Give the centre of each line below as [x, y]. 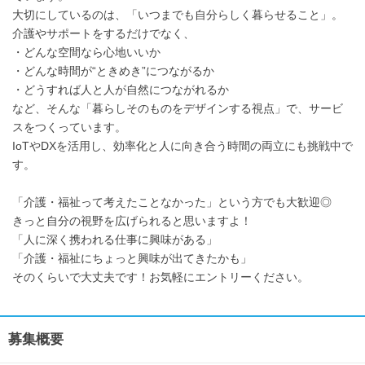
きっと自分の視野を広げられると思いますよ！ [132, 221]
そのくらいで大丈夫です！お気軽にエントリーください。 [161, 277]
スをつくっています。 [69, 127]
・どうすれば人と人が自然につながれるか [121, 90]
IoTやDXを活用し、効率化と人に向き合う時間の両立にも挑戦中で [182, 146]
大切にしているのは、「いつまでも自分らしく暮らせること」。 [178, 15]
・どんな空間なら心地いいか [86, 52]
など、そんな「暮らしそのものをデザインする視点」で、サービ [178, 108]
